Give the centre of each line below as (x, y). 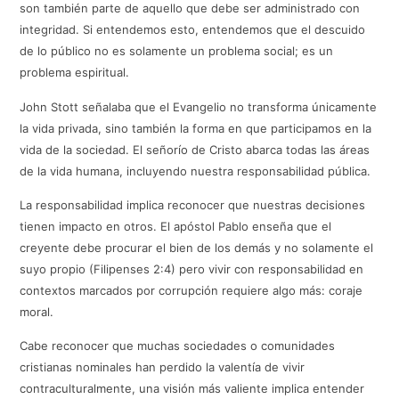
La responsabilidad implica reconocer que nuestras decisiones (193, 204)
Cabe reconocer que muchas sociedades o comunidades (178, 346)
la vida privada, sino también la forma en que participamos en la (196, 128)
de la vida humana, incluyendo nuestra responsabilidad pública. (195, 171)
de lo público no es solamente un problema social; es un (177, 51)
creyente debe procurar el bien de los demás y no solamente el (197, 247)
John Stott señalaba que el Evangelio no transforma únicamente (199, 106)
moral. (37, 311)
